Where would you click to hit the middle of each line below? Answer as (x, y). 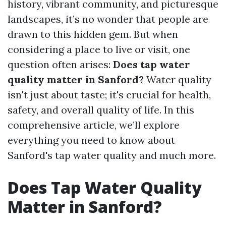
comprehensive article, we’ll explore (94, 125)
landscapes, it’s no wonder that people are (108, 19)
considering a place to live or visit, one (99, 49)
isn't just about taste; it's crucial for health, (109, 95)
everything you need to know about (91, 140)
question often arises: (60, 64)
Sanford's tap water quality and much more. (112, 155)
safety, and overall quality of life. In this (101, 110)
